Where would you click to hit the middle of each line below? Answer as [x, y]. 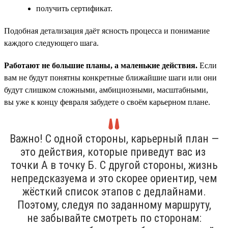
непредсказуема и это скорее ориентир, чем [114, 178]
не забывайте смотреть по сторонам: [114, 218]
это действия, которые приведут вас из [114, 152]
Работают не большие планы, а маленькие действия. [101, 65]
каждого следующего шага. [51, 43]
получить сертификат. [74, 8]
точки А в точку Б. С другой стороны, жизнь [114, 165]
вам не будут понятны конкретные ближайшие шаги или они [110, 77]
